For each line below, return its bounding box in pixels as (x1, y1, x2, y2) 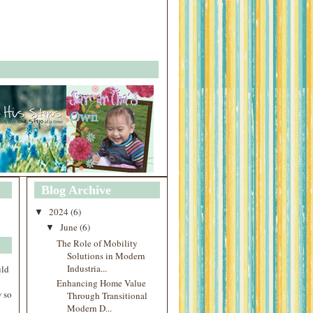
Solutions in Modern (67, 249, 146, 262)
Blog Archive (41, 183, 111, 197)
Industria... (67, 261, 108, 275)
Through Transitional (67, 289, 148, 302)
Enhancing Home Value (57, 276, 147, 289)
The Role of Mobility (57, 236, 138, 249)
